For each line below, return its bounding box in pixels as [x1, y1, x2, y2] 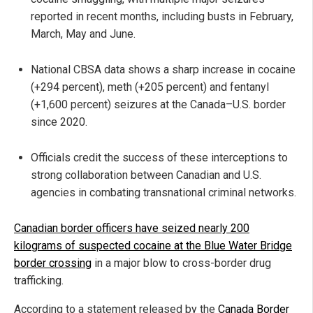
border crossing [14, 256, 92, 270]
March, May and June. [31, 27, 136, 41]
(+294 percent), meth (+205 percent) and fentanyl [31, 80, 269, 94]
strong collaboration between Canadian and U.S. [31, 168, 261, 182]
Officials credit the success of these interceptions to [31, 151, 288, 165]
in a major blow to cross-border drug [92, 256, 271, 270]
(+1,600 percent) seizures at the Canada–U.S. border [31, 98, 286, 112]
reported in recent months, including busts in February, [31, 10, 293, 24]
